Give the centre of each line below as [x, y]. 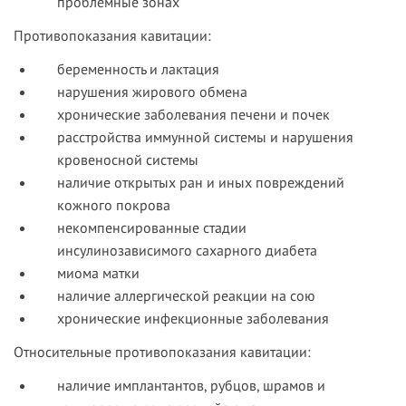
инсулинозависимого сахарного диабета [187, 251]
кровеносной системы [128, 160]
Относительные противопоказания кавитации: [162, 352]
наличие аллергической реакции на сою [186, 296]
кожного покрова [114, 205]
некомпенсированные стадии [152, 228]
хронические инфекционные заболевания [193, 319]
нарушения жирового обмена [152, 92]
